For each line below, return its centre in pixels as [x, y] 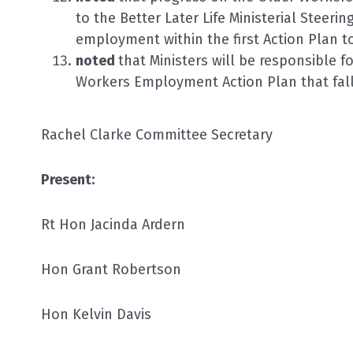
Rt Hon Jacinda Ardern [113, 224]
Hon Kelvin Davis [96, 314]
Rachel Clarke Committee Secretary [157, 134]
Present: [175, 179]
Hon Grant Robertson [111, 269]
